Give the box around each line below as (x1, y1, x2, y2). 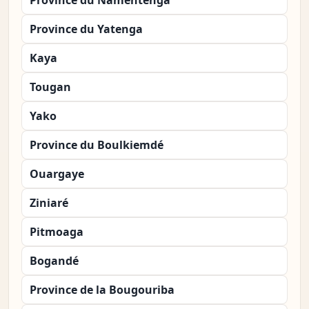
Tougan (30, 79, 71, 95)
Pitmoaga (30, 224, 83, 240)
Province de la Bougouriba (30, 282, 175, 298)
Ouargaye (30, 166, 84, 182)
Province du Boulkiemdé (30, 137, 163, 153)
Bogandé (30, 253, 79, 269)
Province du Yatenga (30, 21, 143, 37)
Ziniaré (30, 195, 68, 211)
